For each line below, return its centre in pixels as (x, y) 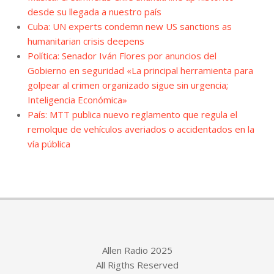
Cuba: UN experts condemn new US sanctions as (130, 26)
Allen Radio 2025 (137, 250)
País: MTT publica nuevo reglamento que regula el (132, 114)
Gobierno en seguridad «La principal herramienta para (140, 70)
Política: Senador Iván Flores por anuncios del (122, 55)
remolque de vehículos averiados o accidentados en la (141, 129)
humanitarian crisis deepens (86, 41)
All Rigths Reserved (137, 265)
